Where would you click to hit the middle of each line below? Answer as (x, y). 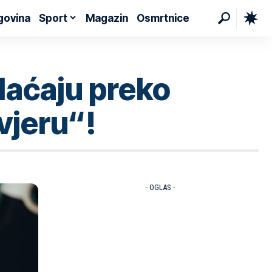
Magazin (107, 18)
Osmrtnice (163, 18)
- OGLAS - (160, 187)
